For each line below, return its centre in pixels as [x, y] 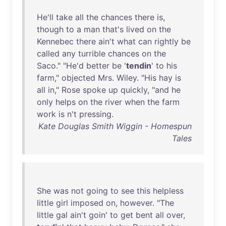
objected [78, 78]
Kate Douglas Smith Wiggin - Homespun [115, 126]
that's [113, 29]
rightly [166, 41]
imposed [87, 203]
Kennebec [55, 41]
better [98, 66]
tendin [139, 66]
